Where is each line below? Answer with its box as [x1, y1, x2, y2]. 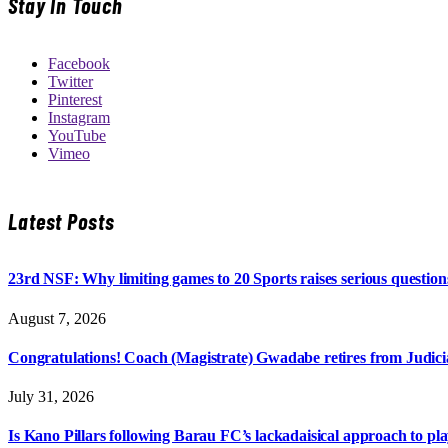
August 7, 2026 [8, 309, 106, 327]
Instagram [48, 108, 110, 126]
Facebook [48, 54, 110, 72]
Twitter [48, 72, 93, 90]
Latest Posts [8, 207, 115, 234]
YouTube [48, 126, 106, 144]
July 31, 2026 [8, 388, 94, 406]
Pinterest [48, 90, 102, 108]
